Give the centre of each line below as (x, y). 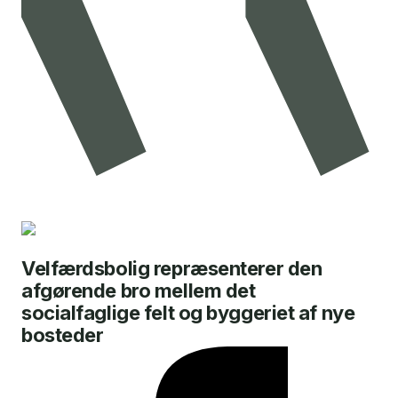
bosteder (63, 335)
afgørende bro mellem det (139, 291)
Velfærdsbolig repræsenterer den (172, 268)
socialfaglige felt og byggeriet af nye (188, 313)
